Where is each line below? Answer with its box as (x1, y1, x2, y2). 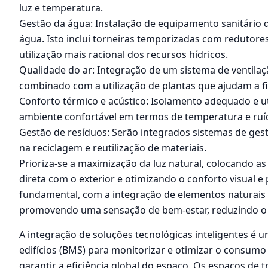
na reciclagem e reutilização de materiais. (19, 141, 206, 155)
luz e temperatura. (19, 1, 103, 15)
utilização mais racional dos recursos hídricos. (19, 48, 228, 62)
